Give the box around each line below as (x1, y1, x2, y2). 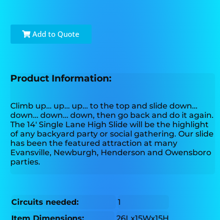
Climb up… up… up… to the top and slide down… (10, 101, 198, 111)
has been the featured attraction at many (10, 138, 178, 148)
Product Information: (10, 73, 112, 84)
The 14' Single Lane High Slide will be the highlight (10, 120, 209, 130)
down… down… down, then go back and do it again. (10, 110, 214, 120)
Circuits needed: (11, 197, 79, 207)
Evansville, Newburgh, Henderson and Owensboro (10, 148, 212, 158)
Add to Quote (30, 29, 80, 39)
